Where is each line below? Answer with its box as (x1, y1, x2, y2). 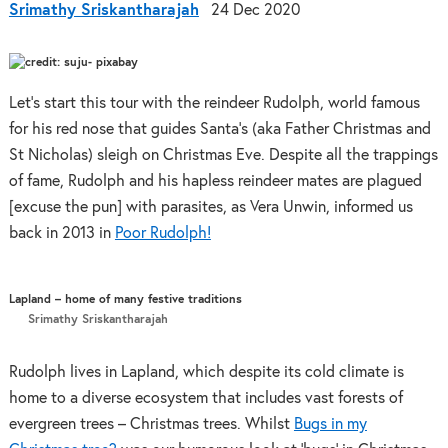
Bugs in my (293, 417, 367, 433)
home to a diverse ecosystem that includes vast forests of (8, 391, 403, 407)
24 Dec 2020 (210, 2, 300, 18)
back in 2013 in (8, 225, 115, 241)
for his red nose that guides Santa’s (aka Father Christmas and (8, 121, 431, 137)
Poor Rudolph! (114, 225, 211, 241)
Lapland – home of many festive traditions (8, 294, 242, 307)
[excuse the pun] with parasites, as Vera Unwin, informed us (8, 199, 413, 215)
